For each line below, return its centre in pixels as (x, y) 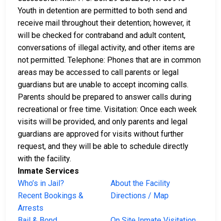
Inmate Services (48, 171)
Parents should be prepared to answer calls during (105, 97)
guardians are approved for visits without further (101, 134)
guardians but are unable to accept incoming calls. (103, 85)
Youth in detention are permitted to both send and (102, 11)
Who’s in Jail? (41, 184)
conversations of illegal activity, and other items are (106, 48)
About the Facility (140, 184)
